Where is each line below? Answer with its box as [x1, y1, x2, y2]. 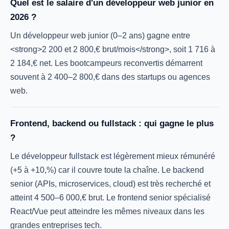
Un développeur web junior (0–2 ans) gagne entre [10, 31, 190, 40]
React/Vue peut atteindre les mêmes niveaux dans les [10, 207, 204, 216]
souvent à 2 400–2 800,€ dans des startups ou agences [10, 73, 210, 81]
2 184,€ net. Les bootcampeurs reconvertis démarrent [10, 59, 202, 67]
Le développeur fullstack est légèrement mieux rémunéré [10, 152, 215, 161]
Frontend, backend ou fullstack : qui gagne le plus [10, 119, 214, 128]
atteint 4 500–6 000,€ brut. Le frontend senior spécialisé [10, 193, 211, 202]
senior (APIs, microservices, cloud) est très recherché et [10, 179, 211, 188]
